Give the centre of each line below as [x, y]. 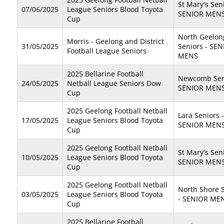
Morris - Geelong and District [115, 41]
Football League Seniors [107, 51]
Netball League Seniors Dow [114, 83]
